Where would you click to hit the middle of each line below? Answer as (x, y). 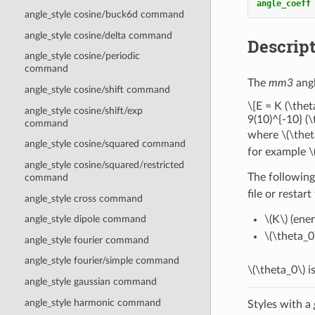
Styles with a (280, 304)
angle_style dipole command (85, 219)
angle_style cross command (83, 198)
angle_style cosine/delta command (98, 35)
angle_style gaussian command (90, 282)
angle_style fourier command (86, 240)
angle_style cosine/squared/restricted (104, 165)
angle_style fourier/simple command (102, 261)
